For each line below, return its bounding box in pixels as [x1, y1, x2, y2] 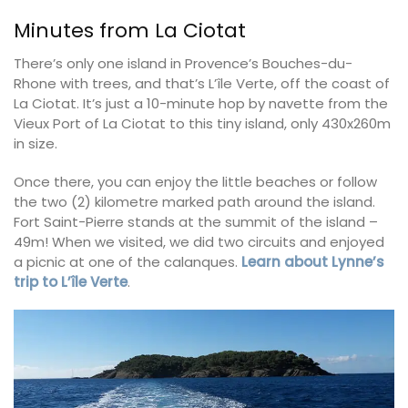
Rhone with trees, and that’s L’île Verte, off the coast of [14, 74, 390, 94]
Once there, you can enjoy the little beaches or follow [14, 171, 377, 191]
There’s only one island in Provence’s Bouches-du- [14, 54, 352, 74]
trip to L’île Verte [14, 271, 127, 291]
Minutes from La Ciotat [14, 16, 246, 46]
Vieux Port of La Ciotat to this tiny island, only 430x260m [14, 114, 391, 134]
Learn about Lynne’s [241, 251, 384, 271]
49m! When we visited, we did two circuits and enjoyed [14, 231, 384, 251]
